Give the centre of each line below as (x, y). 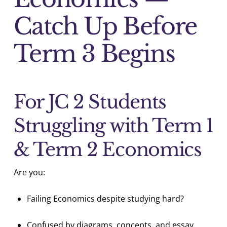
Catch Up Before (105, 26)
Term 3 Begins (94, 53)
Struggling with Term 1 (113, 126)
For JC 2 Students (90, 102)
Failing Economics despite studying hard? (106, 199)
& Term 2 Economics (107, 150)
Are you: (29, 173)
